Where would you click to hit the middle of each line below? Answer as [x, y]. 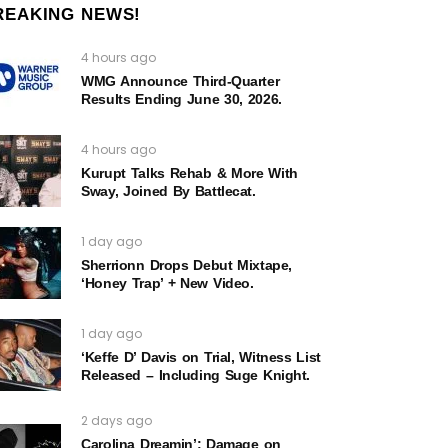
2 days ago [117, 421]
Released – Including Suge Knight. [196, 375]
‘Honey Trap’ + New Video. [167, 283]
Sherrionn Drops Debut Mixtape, [186, 265]
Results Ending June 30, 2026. [181, 99]
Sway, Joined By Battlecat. [168, 191]
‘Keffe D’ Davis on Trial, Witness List [201, 357]
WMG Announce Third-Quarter [180, 81]
